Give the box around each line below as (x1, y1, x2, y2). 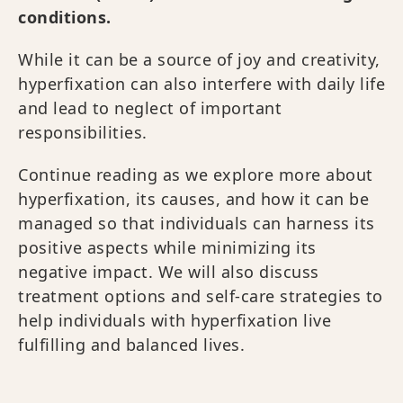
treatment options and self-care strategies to (18, 285, 383, 307)
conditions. (18, 6, 116, 28)
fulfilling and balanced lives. (18, 334, 245, 355)
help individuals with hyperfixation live (18, 309, 331, 331)
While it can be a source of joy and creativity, (18, 49, 381, 70)
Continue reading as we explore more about (18, 164, 373, 185)
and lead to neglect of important (18, 97, 282, 119)
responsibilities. (18, 121, 152, 143)
